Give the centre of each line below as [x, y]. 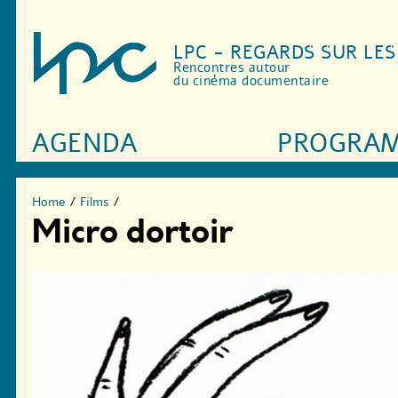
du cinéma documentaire [251, 81]
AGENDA [85, 144]
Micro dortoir [132, 232]
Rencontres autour [232, 68]
